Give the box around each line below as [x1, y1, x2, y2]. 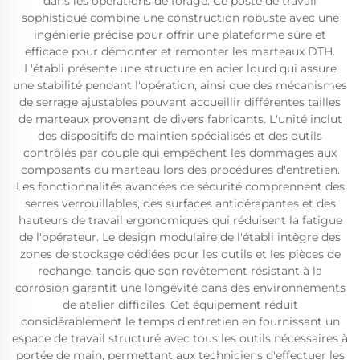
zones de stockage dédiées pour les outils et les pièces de [19, 247, 341, 261]
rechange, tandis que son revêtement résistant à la [38, 264, 322, 278]
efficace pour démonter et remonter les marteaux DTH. [25, 44, 335, 59]
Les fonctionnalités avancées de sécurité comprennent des [15, 179, 345, 194]
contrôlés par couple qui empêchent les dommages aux [23, 145, 337, 160]
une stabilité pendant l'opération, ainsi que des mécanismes [13, 78, 347, 92]
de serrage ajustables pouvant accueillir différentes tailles [19, 95, 341, 109]
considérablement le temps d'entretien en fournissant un [20, 314, 340, 329]
